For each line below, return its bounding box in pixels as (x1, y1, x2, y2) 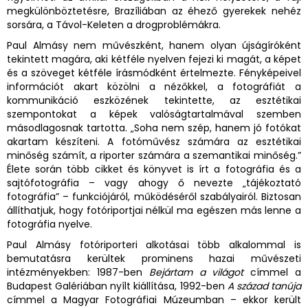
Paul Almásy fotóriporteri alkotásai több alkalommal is (7, 238, 301, 252)
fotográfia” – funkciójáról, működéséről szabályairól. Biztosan (7, 190, 301, 204)
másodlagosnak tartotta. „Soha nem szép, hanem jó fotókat (7, 121, 301, 135)
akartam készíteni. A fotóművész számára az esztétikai (7, 135, 301, 149)
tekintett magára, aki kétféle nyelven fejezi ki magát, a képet (7, 52, 301, 67)
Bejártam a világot (148, 265, 244, 280)
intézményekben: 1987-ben (7, 265, 149, 280)
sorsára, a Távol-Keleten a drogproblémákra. (7, 18, 223, 32)
